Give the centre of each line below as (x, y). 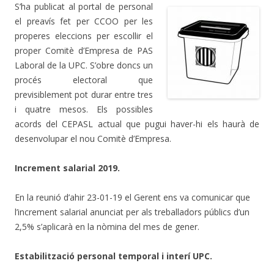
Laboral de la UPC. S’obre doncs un (84, 65)
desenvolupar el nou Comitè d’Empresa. (93, 138)
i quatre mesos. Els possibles (84, 109)
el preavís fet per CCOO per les (84, 21)
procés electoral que (84, 80)
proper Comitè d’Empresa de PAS (84, 50)
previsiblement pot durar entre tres (84, 94)
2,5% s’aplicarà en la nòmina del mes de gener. (107, 226)
